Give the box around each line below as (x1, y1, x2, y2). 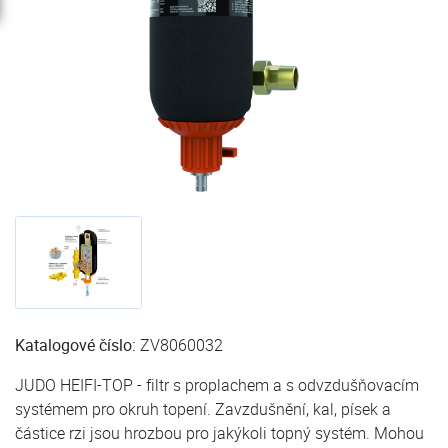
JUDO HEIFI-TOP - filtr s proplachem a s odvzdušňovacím (15, 374, 419, 397)
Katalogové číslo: (15, 334, 136, 357)
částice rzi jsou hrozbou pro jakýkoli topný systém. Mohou (15, 422, 424, 445)
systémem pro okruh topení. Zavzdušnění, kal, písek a (15, 398, 391, 421)
